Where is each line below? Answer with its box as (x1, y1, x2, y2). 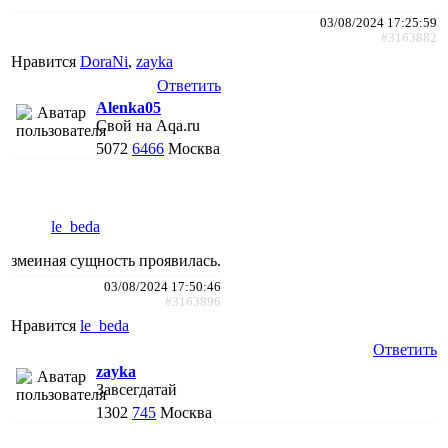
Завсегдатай (96, 380, 177, 398)
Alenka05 (96, 98, 161, 116)
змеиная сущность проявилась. (11, 251, 221, 269)
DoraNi (80, 52, 128, 70)
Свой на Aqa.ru (96, 116, 200, 134)
